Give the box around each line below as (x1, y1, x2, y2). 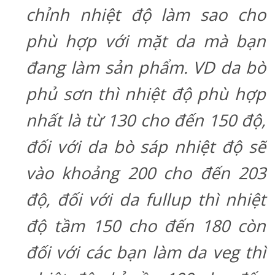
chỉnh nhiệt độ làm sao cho (26, 2, 266, 26)
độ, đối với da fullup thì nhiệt (26, 187, 266, 211)
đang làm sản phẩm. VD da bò (26, 55, 266, 79)
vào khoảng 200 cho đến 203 (26, 161, 266, 184)
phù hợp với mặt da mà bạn (26, 29, 266, 52)
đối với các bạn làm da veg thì (26, 240, 266, 263)
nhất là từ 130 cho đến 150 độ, (26, 108, 266, 131)
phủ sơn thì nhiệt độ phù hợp (26, 82, 266, 105)
